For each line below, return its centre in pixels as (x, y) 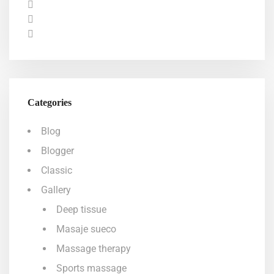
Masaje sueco (86, 229)
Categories (50, 102)
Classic (57, 170)
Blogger (57, 151)
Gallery (56, 190)
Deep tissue (81, 209)
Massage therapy (94, 249)
